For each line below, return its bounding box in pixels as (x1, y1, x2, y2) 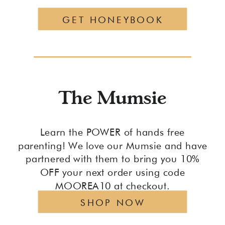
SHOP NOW (80, 196, 145, 208)
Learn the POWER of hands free (40, 126, 185, 138)
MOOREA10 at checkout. (55, 180, 170, 191)
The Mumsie (58, 85, 167, 108)
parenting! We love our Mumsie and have (18, 140, 207, 151)
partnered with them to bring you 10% (26, 153, 199, 165)
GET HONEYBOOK (62, 14, 164, 26)
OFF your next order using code (40, 166, 185, 178)
